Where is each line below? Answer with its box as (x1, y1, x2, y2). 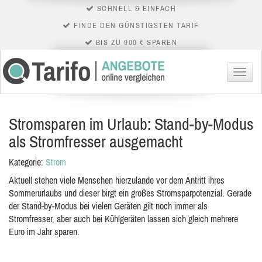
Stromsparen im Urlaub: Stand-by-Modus (9, 115, 253, 133)
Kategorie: (9, 157, 46, 167)
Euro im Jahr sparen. (9, 226, 80, 237)
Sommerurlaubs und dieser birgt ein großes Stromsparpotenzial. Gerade (9, 188, 251, 198)
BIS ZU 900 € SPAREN (93, 38, 178, 47)
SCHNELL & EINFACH (94, 4, 177, 13)
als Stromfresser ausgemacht (9, 132, 182, 151)
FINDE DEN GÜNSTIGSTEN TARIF (71, 21, 199, 30)
